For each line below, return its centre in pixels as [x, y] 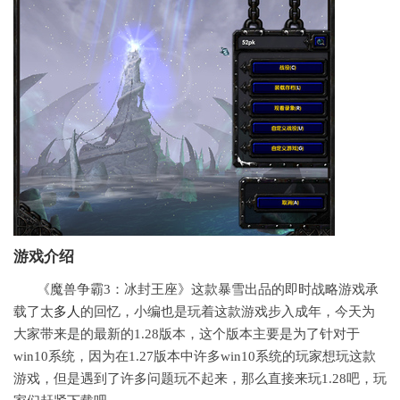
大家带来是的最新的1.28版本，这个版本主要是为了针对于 [187, 334]
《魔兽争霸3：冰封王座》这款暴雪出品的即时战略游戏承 [208, 290]
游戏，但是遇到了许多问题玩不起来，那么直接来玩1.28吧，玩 [200, 379]
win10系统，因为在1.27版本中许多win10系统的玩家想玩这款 [195, 357]
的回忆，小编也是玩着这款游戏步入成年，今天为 [228, 312]
